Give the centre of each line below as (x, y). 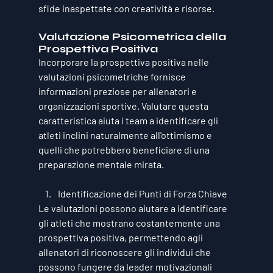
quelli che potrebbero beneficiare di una (125, 149)
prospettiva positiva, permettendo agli (121, 237)
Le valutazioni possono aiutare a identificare (133, 208)
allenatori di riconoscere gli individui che (125, 252)
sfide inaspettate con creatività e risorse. (126, 8)
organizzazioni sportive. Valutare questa (124, 105)
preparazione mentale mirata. (101, 164)
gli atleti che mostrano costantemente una (130, 222)
